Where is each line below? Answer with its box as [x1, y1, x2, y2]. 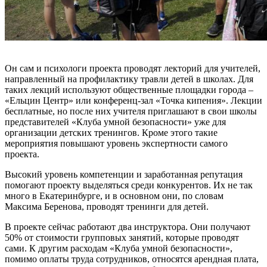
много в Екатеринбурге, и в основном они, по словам [5, 191, 223, 201]
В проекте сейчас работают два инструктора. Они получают [5, 222, 250, 232]
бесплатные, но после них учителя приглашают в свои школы [5, 106, 257, 116]
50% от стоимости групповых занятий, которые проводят [5, 232, 239, 243]
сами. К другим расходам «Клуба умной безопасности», [5, 243, 232, 253]
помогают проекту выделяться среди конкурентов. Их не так [5, 180, 253, 190]
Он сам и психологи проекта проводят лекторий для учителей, [5, 63, 260, 73]
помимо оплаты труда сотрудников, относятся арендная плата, [5, 254, 259, 264]
